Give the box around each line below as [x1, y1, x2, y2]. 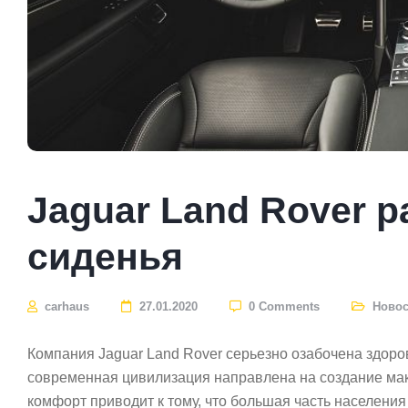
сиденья [27, 236, 183, 278]
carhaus [41, 300, 89, 313]
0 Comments [249, 300, 320, 313]
